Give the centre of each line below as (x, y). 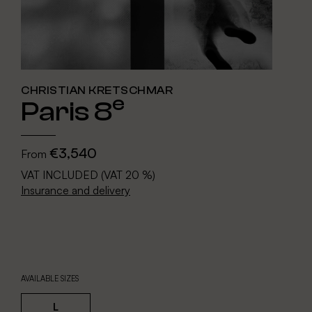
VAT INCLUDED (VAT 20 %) (88, 175)
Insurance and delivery (76, 190)
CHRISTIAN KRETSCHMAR (97, 91)
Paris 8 (67, 112)
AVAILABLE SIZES (50, 279)
